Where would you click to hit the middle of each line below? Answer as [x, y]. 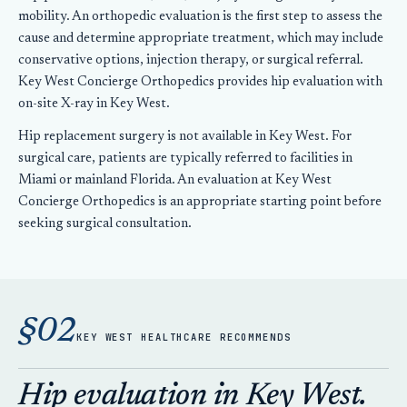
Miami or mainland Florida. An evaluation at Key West [175, 180]
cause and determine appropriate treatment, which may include [201, 39]
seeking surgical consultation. [105, 224]
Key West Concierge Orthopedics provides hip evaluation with [200, 82]
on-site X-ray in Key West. [94, 104]
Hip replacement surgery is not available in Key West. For [185, 137]
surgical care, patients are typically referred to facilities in [185, 159]
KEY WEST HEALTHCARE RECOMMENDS [184, 337]
